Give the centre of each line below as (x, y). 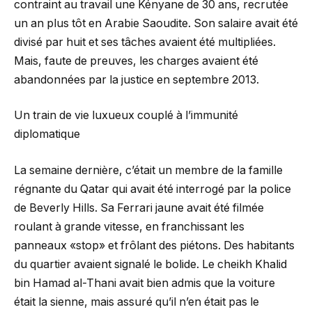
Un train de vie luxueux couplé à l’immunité (126, 116)
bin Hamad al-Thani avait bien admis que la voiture (145, 283)
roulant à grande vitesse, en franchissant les (129, 226)
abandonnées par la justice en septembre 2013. (136, 79)
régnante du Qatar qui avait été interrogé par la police (153, 189)
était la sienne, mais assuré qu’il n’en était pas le (136, 302)
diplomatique (47, 134)
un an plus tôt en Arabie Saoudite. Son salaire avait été (156, 23)
